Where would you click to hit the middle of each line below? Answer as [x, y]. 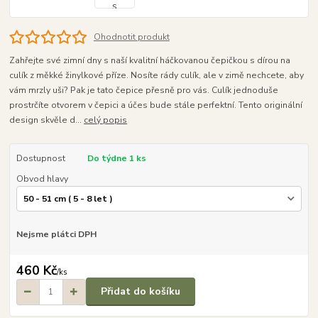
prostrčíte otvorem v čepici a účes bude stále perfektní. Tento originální [156, 105]
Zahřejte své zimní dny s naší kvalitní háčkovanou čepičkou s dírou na [150, 61]
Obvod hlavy [42, 179]
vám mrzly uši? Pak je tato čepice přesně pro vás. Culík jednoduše [144, 91]
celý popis [106, 120]
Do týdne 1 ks [116, 159]
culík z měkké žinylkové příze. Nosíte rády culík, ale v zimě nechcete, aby [157, 76]
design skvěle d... [47, 120]
